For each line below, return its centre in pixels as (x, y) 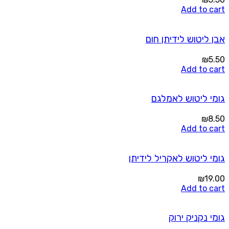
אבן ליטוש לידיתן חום (185, 39)
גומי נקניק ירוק (197, 218)
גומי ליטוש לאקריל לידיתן (177, 158)
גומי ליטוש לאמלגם (188, 99)
